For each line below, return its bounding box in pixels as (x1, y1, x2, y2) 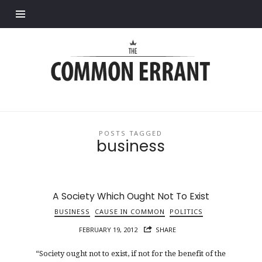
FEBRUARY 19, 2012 (79, 225, 138, 235)
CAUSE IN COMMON (94, 207, 165, 216)
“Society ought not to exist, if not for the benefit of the (36, 249, 226, 258)
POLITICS (169, 207, 203, 216)
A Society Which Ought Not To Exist (52, 190, 209, 203)
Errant (50, 55, 91, 70)
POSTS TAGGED (99, 128, 163, 137)
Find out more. (89, 2, 143, 11)
